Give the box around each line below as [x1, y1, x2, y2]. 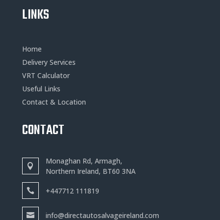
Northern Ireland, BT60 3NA [45, 166, 136, 176]
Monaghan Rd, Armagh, [45, 156, 122, 165]
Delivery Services [22, 57, 76, 67]
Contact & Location [22, 97, 86, 107]
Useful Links [22, 84, 60, 93]
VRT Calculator [22, 71, 70, 80]
